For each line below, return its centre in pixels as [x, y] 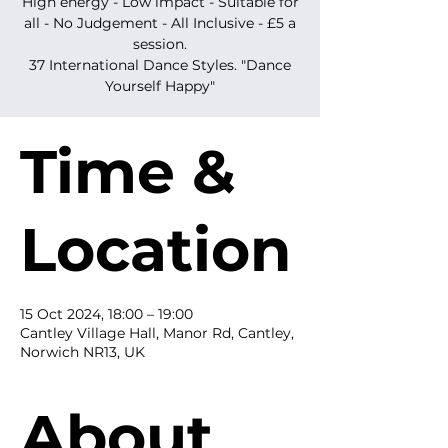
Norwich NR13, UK [82, 352]
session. [160, 44]
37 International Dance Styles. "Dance [160, 65]
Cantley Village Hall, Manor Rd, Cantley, [157, 333]
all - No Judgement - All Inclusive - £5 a [160, 23]
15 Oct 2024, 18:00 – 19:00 [106, 314]
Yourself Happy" [160, 86]
